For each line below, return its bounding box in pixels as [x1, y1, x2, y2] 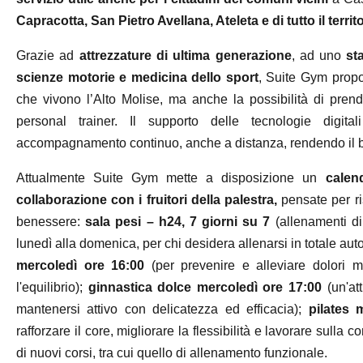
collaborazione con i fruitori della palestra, [15, 193, 278, 207]
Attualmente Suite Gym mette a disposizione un [15, 171, 326, 185]
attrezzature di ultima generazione [79, 49, 292, 62]
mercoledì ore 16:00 [15, 258, 145, 272]
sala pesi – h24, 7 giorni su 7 [85, 215, 271, 228]
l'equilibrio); [15, 280, 88, 294]
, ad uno [291, 49, 347, 62]
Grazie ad [15, 49, 79, 62]
